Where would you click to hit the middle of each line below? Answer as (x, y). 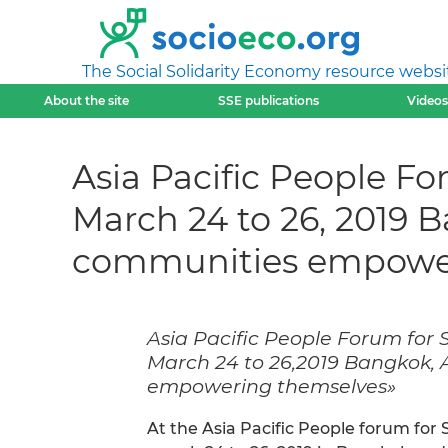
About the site (87, 100)
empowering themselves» (271, 385)
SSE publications (268, 100)
